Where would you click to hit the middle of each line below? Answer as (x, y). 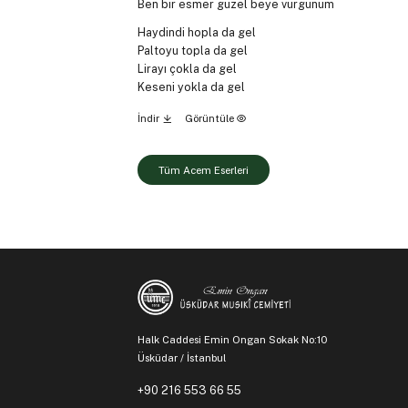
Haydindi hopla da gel (196, 32)
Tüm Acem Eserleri (203, 170)
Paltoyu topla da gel (192, 50)
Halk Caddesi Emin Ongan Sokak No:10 (233, 339)
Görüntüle (210, 118)
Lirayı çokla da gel (187, 68)
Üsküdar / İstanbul (181, 357)
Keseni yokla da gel (191, 87)
